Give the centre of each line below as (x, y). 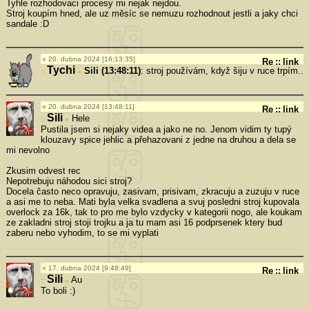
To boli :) (58, 290)
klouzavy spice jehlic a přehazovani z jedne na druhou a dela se (168, 139)
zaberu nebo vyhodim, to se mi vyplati (82, 232)
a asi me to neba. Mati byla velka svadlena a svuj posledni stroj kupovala (152, 201)
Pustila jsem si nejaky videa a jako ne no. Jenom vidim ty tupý (166, 129)
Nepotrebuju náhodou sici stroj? (69, 181)
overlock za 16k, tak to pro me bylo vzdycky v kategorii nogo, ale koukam (154, 212)
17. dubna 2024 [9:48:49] (89, 268)
